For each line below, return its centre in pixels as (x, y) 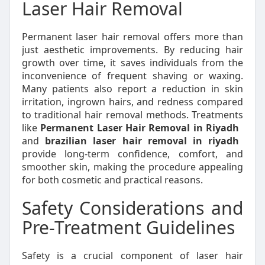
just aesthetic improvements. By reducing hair (132, 50)
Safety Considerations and (132, 208)
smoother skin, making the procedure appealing (132, 167)
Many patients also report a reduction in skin (132, 89)
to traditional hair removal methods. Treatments (132, 115)
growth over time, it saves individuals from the (132, 63)
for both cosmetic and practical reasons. (112, 180)
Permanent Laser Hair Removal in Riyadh (140, 128)
